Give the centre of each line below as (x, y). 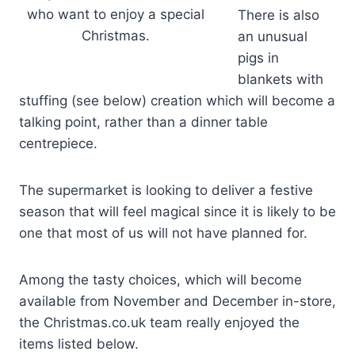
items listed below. (79, 344)
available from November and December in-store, (177, 302)
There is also (279, 15)
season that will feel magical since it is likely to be (177, 212)
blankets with (281, 80)
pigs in (258, 58)
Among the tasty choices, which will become (160, 280)
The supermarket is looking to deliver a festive (166, 191)
